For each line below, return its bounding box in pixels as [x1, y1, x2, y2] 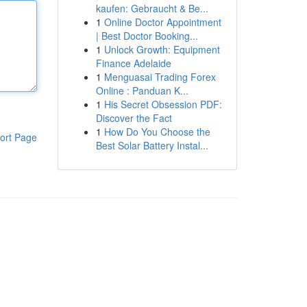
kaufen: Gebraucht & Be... [95, 1, 208, 15]
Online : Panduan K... [95, 84, 188, 97]
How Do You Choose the [103, 125, 210, 138]
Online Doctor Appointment [103, 15, 221, 29]
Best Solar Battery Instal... [95, 138, 208, 152]
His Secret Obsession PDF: [103, 97, 222, 111]
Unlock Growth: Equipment [103, 42, 220, 56]
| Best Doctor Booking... [95, 29, 198, 42]
